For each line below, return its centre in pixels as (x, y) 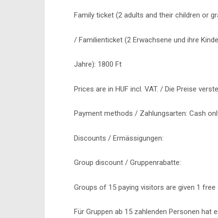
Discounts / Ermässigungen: (119, 138)
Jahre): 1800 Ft (98, 64)
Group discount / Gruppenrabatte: (127, 163)
